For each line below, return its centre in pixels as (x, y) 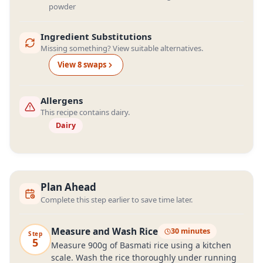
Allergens (62, 100)
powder (62, 6)
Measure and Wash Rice (104, 231)
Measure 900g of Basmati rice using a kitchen (141, 245)
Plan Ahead (68, 187)
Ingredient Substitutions (96, 36)
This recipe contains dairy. (85, 112)
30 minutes (190, 231)
